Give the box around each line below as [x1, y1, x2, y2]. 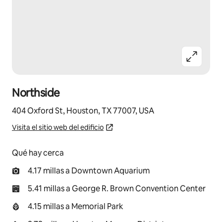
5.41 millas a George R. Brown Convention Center [28, 183, 206, 194]
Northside [12, 86, 60, 100]
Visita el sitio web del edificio [12, 123, 104, 132]
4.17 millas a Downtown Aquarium [28, 166, 150, 176]
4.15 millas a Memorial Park [28, 201, 123, 212]
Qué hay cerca [12, 148, 64, 158]
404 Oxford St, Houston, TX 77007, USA [12, 106, 154, 116]
